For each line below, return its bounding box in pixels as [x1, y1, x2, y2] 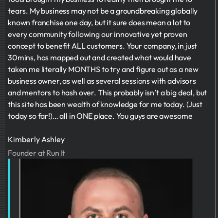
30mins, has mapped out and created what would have [8, 53, 191, 62]
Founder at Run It [8, 148, 66, 158]
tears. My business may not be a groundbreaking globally [8, 6, 198, 16]
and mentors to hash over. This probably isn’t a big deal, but [8, 88, 207, 97]
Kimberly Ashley [8, 134, 65, 144]
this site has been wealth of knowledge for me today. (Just [8, 99, 202, 109]
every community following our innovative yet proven [8, 29, 187, 39]
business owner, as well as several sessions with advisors [8, 76, 196, 86]
